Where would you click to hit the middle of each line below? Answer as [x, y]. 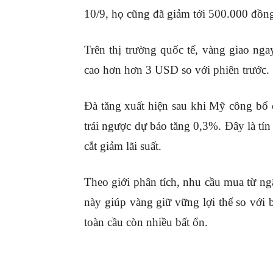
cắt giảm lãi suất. [123, 146]
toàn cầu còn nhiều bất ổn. [146, 222]
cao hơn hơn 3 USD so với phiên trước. [177, 69]
